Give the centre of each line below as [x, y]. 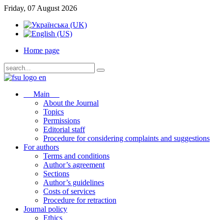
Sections [56, 174]
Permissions [62, 121]
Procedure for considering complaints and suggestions [126, 138]
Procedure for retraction [80, 200]
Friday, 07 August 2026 [41, 8]
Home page [41, 50]
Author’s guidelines [74, 182]
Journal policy [45, 209]
